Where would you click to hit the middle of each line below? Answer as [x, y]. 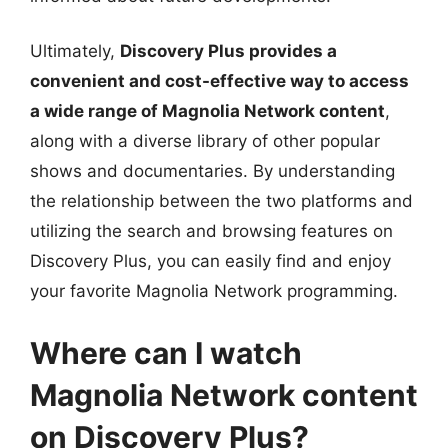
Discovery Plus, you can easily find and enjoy [210, 261]
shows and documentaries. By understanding [212, 171]
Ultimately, [75, 51]
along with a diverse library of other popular [205, 141]
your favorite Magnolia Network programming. [214, 291]
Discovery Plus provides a [228, 51]
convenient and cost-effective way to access [219, 81]
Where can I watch [166, 352]
